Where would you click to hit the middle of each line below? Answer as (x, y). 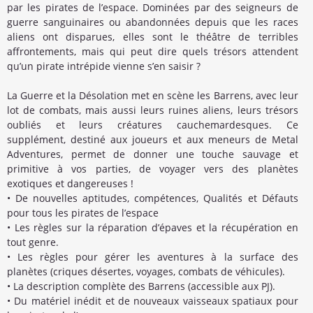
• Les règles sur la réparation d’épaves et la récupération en (153, 228)
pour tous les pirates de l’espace (83, 213)
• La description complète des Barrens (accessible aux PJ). (141, 286)
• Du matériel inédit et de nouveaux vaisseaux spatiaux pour (153, 301)
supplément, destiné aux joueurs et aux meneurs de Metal (153, 140)
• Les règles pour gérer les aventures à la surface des (153, 257)
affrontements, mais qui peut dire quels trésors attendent (153, 52)
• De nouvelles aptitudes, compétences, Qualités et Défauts (153, 198)
